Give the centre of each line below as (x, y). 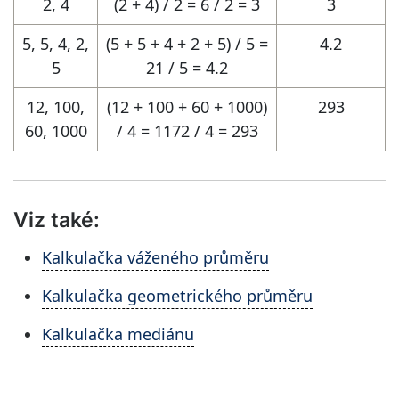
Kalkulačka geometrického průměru (177, 296)
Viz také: (57, 220)
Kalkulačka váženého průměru (155, 257)
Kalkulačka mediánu (118, 334)
